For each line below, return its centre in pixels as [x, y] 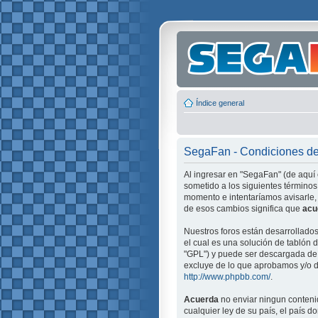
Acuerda [201, 299]
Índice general [220, 103]
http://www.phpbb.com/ [227, 276]
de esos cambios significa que [243, 208]
